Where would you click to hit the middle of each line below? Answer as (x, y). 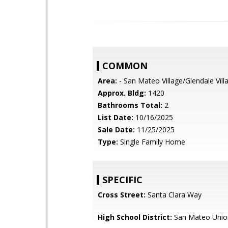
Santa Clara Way (174, 195)
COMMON (125, 66)
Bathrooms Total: (130, 105)
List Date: (116, 117)
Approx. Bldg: (122, 93)
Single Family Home (152, 142)
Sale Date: (116, 130)
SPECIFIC (122, 180)
